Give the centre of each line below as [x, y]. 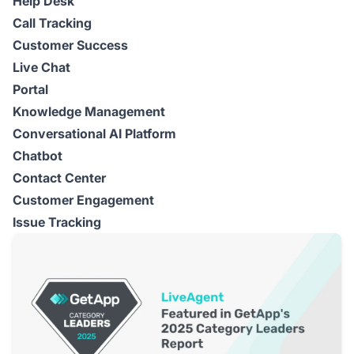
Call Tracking [52, 23]
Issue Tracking [57, 222]
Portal [30, 89]
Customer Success [70, 45]
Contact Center [59, 177]
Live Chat [41, 67]
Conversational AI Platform [94, 133]
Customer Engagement [83, 200]
